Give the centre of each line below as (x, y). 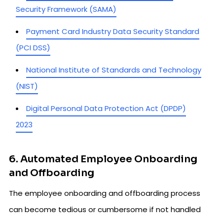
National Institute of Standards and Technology (114, 70)
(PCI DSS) (33, 47)
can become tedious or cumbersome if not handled (105, 209)
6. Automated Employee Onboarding (103, 159)
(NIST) (27, 86)
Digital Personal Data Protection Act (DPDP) (106, 108)
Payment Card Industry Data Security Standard (113, 31)
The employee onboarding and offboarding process (105, 193)
